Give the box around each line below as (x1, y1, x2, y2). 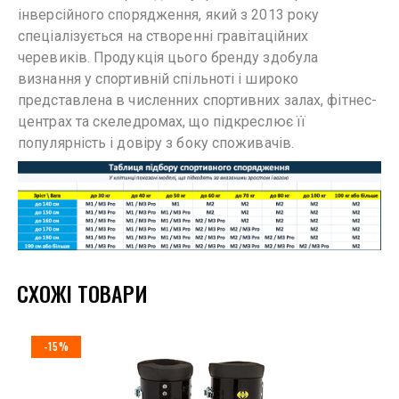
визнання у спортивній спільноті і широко (18, 70, 299, 87)
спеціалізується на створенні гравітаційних (18, 28, 309, 45)
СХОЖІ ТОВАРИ (17, 277, 148, 310)
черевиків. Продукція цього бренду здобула (18, 49, 319, 66)
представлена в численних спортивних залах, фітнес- (18, 92, 378, 109)
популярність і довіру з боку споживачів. (18, 134, 295, 151)
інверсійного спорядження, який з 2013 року (18, 6, 320, 23)
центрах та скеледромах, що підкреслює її (18, 113, 306, 130)
